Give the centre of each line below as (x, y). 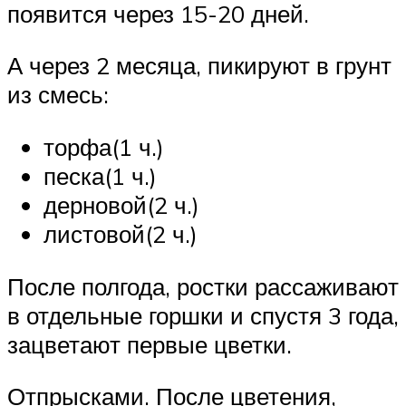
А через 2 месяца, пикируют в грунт (199, 66)
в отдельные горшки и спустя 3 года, (203, 315)
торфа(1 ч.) (104, 146)
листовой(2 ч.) (121, 233)
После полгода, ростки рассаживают (203, 286)
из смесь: (58, 95)
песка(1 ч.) (100, 175)
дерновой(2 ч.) (121, 204)
